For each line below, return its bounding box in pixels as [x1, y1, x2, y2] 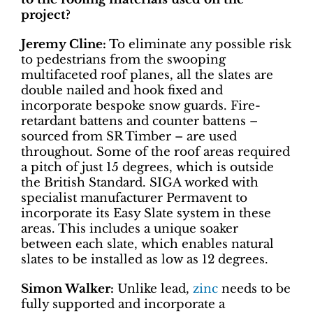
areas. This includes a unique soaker [21, 221, 238, 236]
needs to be [218, 281, 291, 296]
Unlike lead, [117, 281, 193, 296]
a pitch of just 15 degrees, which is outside [21, 159, 274, 175]
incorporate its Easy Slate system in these [21, 205, 271, 221]
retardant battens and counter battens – [21, 113, 258, 129]
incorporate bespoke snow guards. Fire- [21, 98, 261, 113]
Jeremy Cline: [21, 36, 106, 52]
